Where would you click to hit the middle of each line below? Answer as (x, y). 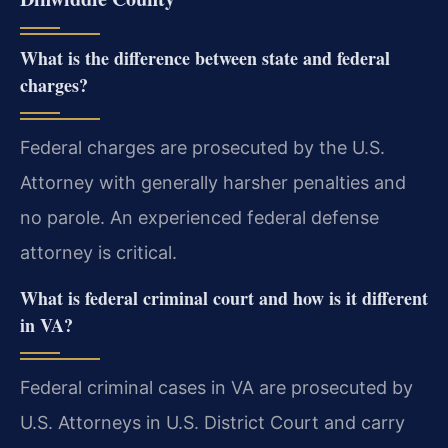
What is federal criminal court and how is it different (224, 297)
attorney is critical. (98, 253)
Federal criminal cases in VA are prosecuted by (216, 387)
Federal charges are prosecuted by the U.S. (202, 148)
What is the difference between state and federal (205, 58)
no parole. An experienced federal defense (199, 218)
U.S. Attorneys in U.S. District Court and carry (212, 422)
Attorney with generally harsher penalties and (213, 183)
